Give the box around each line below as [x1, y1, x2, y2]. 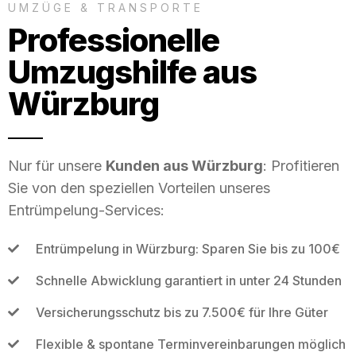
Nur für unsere [8, 157, 106, 174]
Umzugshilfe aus [8, 52, 257, 91]
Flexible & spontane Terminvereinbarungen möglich [35, 335, 346, 352]
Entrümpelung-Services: [8, 201, 164, 219]
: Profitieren [263, 157, 339, 174]
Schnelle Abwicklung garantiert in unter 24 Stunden [35, 272, 342, 288]
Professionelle [8, 20, 219, 60]
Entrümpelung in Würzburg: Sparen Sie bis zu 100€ [35, 240, 340, 257]
